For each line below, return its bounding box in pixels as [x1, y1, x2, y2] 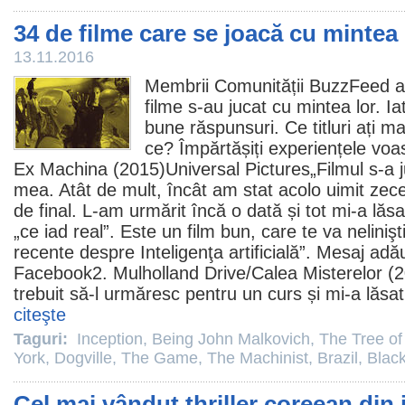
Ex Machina [14, 159, 108, 179]
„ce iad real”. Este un [14, 221, 187, 241]
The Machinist [207, 349, 308, 367]
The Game [121, 349, 198, 367]
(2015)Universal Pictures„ [108, 159, 316, 179]
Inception [77, 330, 143, 348]
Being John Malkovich [152, 330, 310, 348]
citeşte [14, 305, 66, 325]
